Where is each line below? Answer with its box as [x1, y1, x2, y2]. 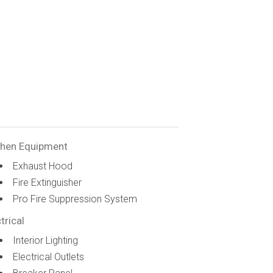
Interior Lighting [13, 235, 79, 246]
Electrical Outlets [13, 251, 85, 263]
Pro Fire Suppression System [13, 193, 138, 205]
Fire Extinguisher [13, 177, 82, 188]
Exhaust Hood [13, 160, 73, 172]
